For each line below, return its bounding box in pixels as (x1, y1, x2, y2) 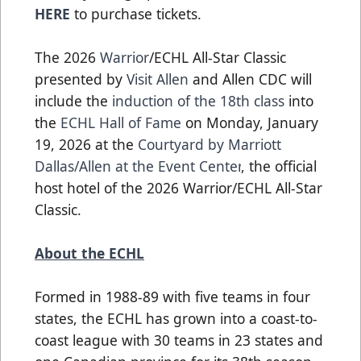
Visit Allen (127, 68, 189, 89)
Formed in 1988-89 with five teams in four (35, 286, 310, 306)
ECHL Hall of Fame (60, 112, 181, 132)
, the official (241, 156, 317, 176)
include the (35, 90, 112, 110)
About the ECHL (35, 243, 144, 263)
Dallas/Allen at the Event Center (35, 156, 241, 176)
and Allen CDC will (189, 68, 312, 89)
